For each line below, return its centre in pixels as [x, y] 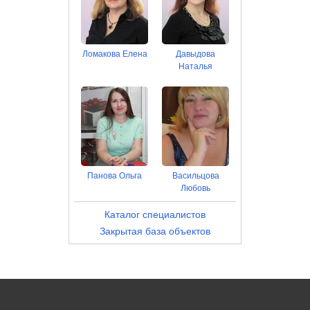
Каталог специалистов [155, 215]
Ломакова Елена [115, 54]
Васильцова [195, 176]
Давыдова [195, 54]
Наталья [195, 66]
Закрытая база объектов [155, 231]
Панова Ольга [115, 176]
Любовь [195, 188]
